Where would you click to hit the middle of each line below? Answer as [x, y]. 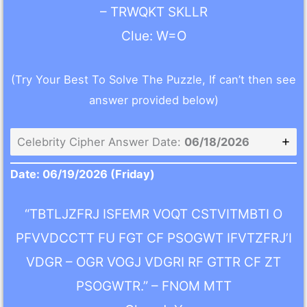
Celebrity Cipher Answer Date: [101, 142]
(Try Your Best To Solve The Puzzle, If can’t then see [153, 79]
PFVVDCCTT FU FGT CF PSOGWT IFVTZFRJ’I [153, 238]
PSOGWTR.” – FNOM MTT [153, 286]
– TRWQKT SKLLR [153, 12]
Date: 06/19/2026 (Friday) [83, 174]
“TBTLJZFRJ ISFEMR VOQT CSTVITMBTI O [153, 214]
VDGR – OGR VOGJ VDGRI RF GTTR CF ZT [153, 262]
